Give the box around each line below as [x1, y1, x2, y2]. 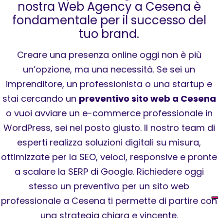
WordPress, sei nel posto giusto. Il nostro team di [3, 122, 215, 134]
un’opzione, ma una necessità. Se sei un [23, 63, 195, 75]
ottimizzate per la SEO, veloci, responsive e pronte [1, 151, 217, 163]
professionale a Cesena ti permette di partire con [1, 195, 217, 207]
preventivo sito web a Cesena [78, 92, 216, 105]
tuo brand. [79, 26, 139, 42]
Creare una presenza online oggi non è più [17, 49, 201, 61]
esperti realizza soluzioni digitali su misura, [17, 136, 201, 148]
